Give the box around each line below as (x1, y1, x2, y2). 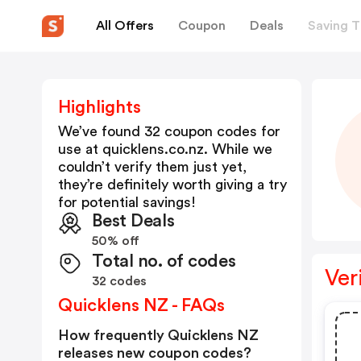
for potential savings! (58, 195, 196, 210)
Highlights (58, 98, 141, 116)
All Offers (96, 19, 154, 32)
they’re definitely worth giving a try (58, 177, 287, 192)
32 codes (92, 275, 147, 288)
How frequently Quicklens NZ (58, 328, 259, 342)
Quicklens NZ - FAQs (58, 297, 225, 314)
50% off (92, 234, 139, 247)
